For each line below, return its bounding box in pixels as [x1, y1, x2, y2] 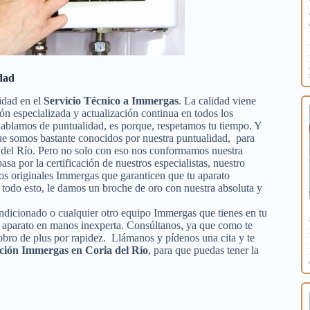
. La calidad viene [179, 94, 256, 107]
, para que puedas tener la [148, 244, 259, 256]
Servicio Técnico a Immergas [44, 94, 179, 107]
